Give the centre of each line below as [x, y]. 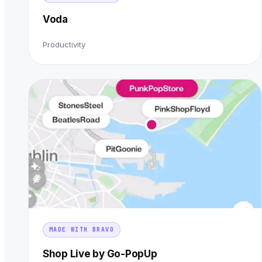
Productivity [64, 45]
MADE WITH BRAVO [82, 230]
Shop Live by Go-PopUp [100, 254]
